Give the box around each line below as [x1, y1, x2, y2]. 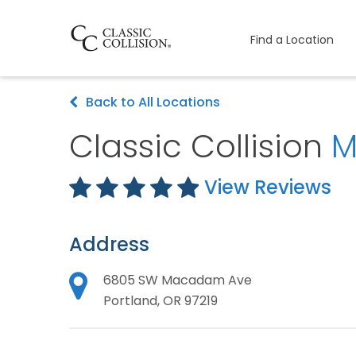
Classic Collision [69, 124, 331, 168]
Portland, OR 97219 [103, 292, 218, 310]
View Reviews [204, 174, 331, 200]
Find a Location [250, 31, 334, 48]
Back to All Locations [86, 93, 220, 111]
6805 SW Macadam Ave [103, 271, 252, 289]
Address [69, 231, 149, 257]
